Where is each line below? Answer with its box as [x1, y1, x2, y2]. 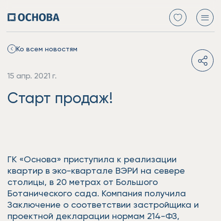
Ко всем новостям [16, 44, 77, 53]
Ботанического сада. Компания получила [7, 188, 186, 198]
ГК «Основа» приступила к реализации [7, 154, 177, 164]
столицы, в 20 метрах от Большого [7, 177, 158, 187]
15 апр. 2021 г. [7, 71, 57, 80]
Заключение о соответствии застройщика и [7, 199, 199, 210]
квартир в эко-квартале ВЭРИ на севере [7, 165, 185, 176]
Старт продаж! [7, 89, 113, 107]
